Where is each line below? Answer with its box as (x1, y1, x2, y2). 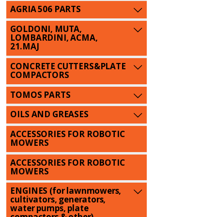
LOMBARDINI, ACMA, (10, 32, 98, 44)
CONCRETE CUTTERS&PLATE (10, 60, 126, 72)
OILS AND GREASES (10, 108, 89, 120)
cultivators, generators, (10, 194, 106, 205)
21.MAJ (10, 41, 39, 52)
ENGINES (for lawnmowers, (10, 185, 122, 197)
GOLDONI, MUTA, (10, 23, 82, 35)
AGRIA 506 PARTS (10, 3, 81, 15)
